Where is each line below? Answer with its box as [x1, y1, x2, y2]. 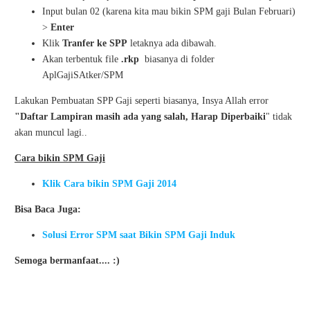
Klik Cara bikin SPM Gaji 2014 [42, 179, 176, 189]
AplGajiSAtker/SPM [42, 70, 123, 80]
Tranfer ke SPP [62, 38, 127, 48]
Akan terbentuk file [42, 54, 121, 64]
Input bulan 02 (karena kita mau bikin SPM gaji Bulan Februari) [42, 6, 295, 17]
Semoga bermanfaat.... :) [15, 255, 120, 266]
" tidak [266, 111, 292, 122]
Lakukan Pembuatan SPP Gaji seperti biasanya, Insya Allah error [15, 95, 268, 106]
